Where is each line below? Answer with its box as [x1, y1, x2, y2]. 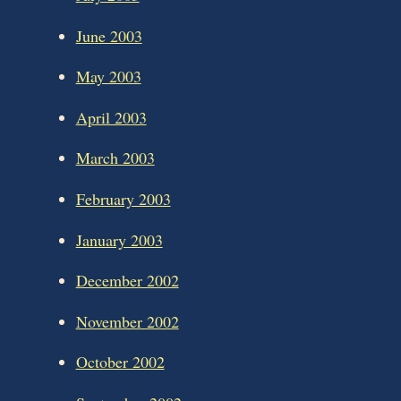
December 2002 [75, 269, 179, 292]
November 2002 [75, 310, 179, 332]
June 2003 [75, 24, 142, 47]
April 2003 [75, 106, 147, 128]
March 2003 [75, 147, 155, 169]
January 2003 [75, 228, 163, 251]
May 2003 [75, 65, 141, 88]
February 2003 [75, 188, 171, 210]
